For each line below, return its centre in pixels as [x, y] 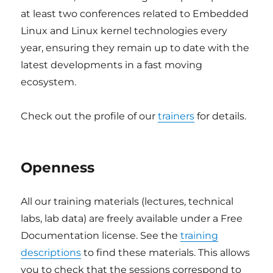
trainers [176, 116]
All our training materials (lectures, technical [127, 201]
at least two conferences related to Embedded [135, 14]
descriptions [51, 253]
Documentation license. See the [101, 236]
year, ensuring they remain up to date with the [135, 48]
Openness [58, 168]
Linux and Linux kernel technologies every [124, 31]
